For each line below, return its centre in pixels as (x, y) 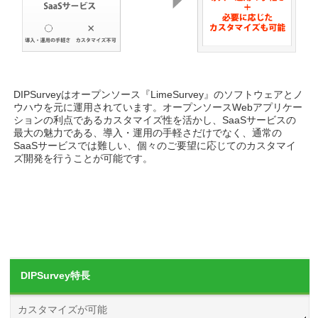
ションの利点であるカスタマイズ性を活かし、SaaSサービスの (155, 120)
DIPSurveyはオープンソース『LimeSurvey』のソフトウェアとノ (159, 94)
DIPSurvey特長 (56, 275)
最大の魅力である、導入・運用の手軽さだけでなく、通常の (148, 132)
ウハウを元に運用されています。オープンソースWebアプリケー (158, 107)
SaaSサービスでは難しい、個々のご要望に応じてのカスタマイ (155, 145)
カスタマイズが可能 (63, 309)
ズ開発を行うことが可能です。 (83, 158)
